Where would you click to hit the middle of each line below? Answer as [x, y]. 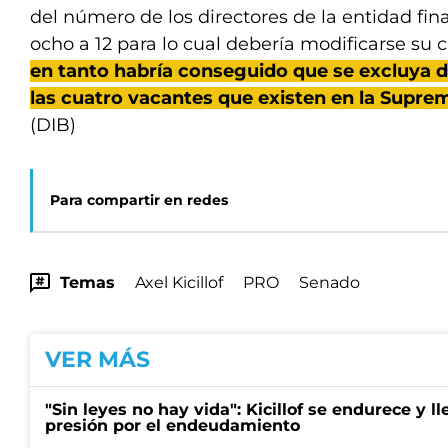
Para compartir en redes [139, 200]
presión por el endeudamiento [172, 425]
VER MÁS [97, 359]
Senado [329, 282]
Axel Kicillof [179, 282]
